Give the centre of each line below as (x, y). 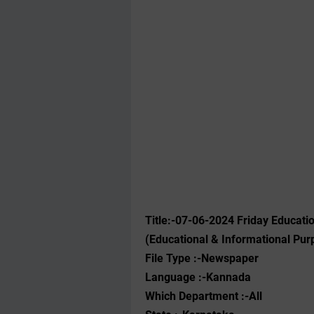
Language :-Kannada (198, 277)
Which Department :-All (204, 296)
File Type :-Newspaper (202, 258)
